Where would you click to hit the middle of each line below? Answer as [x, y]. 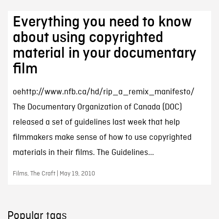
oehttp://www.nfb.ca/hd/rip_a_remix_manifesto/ [103, 92]
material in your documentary [104, 53]
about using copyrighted [88, 38]
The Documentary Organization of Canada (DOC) [97, 107]
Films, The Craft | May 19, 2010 [54, 174]
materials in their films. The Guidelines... [83, 153]
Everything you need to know [102, 22]
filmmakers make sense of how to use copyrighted [102, 138]
